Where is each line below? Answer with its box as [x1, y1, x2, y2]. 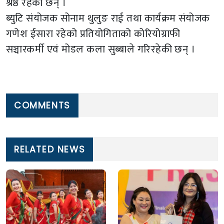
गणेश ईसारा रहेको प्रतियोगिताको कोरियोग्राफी [6, 25, 180, 43]
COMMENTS [14, 99, 70, 112]
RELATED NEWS [14, 143, 85, 156]
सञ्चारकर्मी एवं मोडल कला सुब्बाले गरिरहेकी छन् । [6, 40, 195, 58]
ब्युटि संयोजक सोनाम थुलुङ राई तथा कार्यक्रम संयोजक [6, 9, 210, 27]
